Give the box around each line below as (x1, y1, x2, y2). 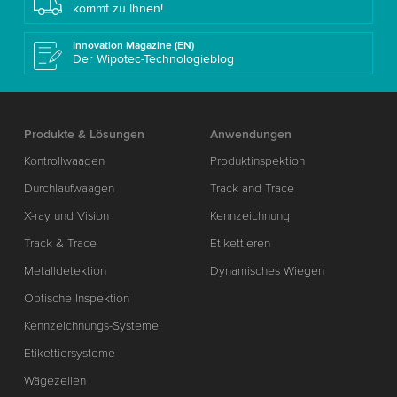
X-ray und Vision (23, 207, 109, 223)
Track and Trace (210, 180, 295, 196)
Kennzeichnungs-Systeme (23, 317, 159, 333)
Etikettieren (210, 235, 271, 251)
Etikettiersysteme (23, 345, 115, 361)
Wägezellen (23, 372, 86, 388)
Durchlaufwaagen (23, 180, 114, 196)
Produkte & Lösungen (23, 126, 144, 142)
